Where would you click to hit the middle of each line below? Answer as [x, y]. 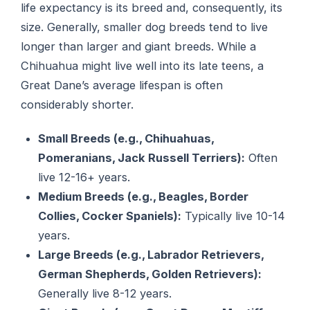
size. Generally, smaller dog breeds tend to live [145, 27]
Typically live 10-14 [234, 216]
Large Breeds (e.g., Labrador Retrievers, [151, 254]
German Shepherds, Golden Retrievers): [150, 274]
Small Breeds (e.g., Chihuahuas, [126, 138]
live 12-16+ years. [84, 177]
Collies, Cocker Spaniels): [110, 216]
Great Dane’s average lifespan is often [122, 85]
